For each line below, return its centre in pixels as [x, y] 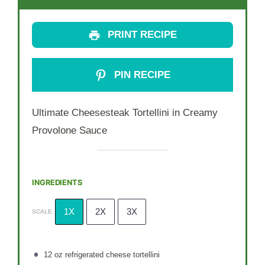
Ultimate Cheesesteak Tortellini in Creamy [125, 113]
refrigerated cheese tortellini [111, 255]
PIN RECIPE [140, 75]
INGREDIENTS [57, 182]
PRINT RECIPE [140, 34]
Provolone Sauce [70, 131]
